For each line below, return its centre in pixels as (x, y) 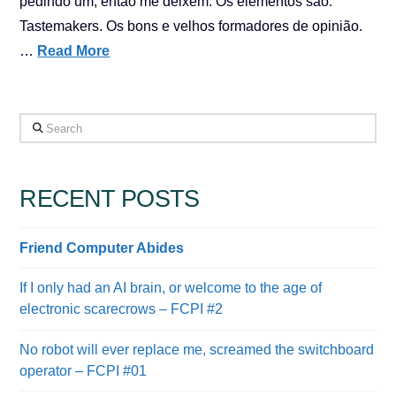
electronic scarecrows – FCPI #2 (122, 309)
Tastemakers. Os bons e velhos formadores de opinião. (191, 26)
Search (42, 124)
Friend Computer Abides (102, 247)
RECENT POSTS (109, 199)
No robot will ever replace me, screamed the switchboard (197, 350)
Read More (74, 51)
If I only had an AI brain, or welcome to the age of (171, 288)
